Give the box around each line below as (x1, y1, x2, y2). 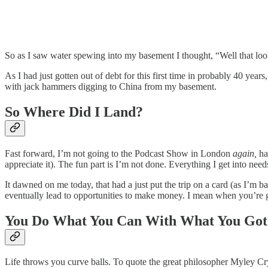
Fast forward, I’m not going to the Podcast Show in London (5, 148, 233, 159)
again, (233, 148, 257, 159)
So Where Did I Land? (5, 103, 143, 120)
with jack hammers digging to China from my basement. (5, 81, 217, 92)
